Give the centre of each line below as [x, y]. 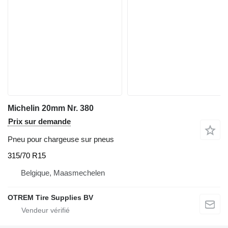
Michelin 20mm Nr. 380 [51, 108]
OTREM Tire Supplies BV [50, 197]
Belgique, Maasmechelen [63, 173]
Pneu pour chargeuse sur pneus [61, 139]
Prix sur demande [39, 122]
